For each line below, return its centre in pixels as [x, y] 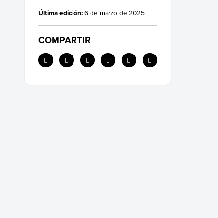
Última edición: [61, 13]
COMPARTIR [64, 40]
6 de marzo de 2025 [114, 13]
